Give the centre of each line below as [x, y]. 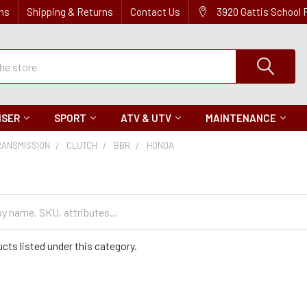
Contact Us [155, 12]
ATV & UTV [146, 118]
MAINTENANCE [241, 118]
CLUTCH [82, 145]
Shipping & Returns [70, 12]
